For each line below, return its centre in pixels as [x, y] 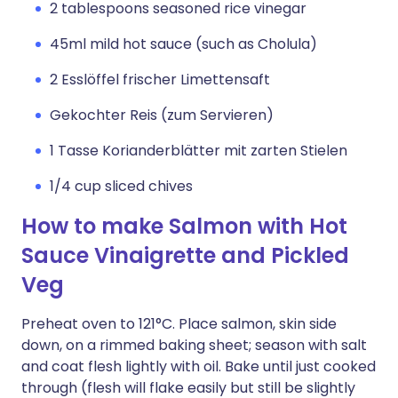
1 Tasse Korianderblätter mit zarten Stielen [199, 151]
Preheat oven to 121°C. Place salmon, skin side [179, 324]
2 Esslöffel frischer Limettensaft [160, 80]
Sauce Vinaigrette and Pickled [185, 255]
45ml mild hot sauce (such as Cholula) [183, 44]
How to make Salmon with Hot [184, 226]
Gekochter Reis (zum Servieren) [162, 115]
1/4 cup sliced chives [121, 186]
